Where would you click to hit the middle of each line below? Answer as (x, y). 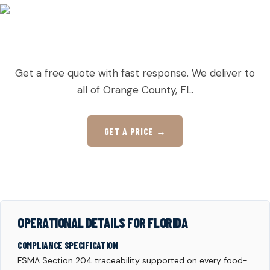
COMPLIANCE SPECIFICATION (68, 245)
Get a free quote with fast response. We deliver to (135, 73)
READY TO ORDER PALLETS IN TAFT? (135, 46)
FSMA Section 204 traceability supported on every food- (133, 260)
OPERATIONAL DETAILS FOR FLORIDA (103, 222)
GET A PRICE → (135, 131)
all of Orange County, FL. (135, 90)
